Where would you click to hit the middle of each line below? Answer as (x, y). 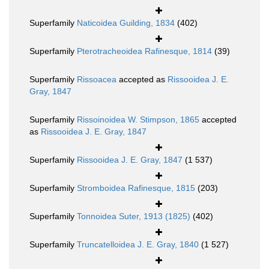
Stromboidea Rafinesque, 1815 (136, 188)
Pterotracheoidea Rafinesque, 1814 (144, 51)
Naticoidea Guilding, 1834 (126, 23)
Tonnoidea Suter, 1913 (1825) (134, 216)
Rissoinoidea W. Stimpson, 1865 (138, 120)
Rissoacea (97, 80)
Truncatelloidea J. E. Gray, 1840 (138, 245)
